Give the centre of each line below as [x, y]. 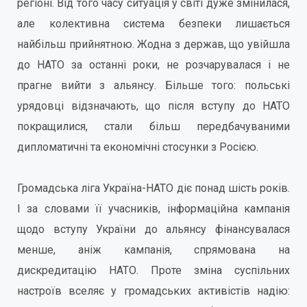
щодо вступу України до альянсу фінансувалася [153, 229]
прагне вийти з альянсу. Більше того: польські [153, 85]
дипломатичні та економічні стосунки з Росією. [138, 147]
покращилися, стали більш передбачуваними [153, 126]
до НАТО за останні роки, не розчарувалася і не [153, 65]
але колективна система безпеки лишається [153, 24]
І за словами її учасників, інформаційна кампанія [153, 209]
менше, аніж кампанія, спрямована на [153, 250]
